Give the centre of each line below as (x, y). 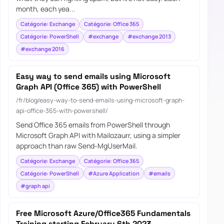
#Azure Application (113, 173)
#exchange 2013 (149, 36)
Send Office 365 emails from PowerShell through (93, 124)
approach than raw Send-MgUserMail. (76, 145)
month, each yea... (45, 8)
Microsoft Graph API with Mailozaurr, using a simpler (98, 135)
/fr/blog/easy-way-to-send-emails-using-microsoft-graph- (100, 100)
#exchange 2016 (42, 48)
